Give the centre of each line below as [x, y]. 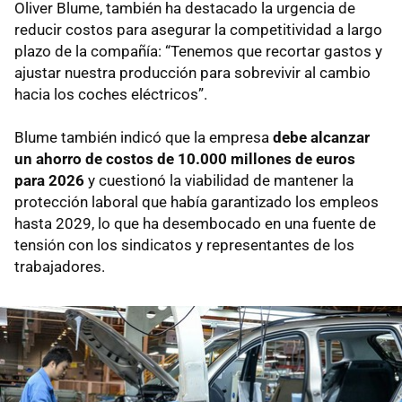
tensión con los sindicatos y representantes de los [184, 245]
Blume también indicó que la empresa [144, 138]
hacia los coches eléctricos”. [111, 95]
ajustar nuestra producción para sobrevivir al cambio [192, 73]
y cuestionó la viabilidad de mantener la [219, 181]
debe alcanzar [321, 138]
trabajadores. [60, 267]
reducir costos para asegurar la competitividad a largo [198, 30]
